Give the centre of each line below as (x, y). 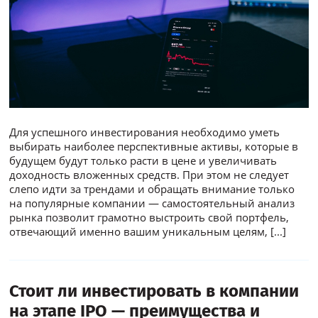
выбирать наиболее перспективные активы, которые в (154, 146)
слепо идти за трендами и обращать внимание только (152, 188)
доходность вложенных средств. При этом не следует (149, 174)
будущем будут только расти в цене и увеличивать (143, 160)
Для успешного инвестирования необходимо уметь (145, 132)
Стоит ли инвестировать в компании (154, 291)
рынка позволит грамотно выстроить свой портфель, (149, 217)
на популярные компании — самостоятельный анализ (152, 203)
